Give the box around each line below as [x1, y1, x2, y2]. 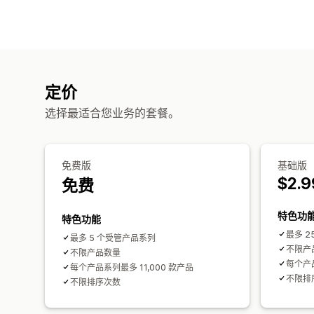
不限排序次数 [70, 276, 121, 287]
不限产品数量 [70, 247, 121, 258]
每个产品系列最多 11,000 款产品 [70, 261, 193, 273]
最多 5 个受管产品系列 [70, 232, 156, 243]
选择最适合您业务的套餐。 [45, 105, 179, 120]
